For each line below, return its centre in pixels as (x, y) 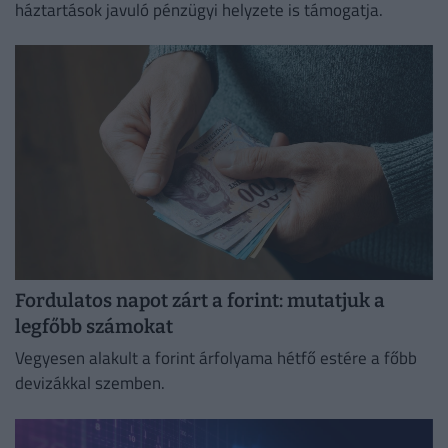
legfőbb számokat (94, 326)
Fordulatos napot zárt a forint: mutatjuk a (200, 300)
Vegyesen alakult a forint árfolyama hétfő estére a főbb (216, 358)
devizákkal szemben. (90, 383)
